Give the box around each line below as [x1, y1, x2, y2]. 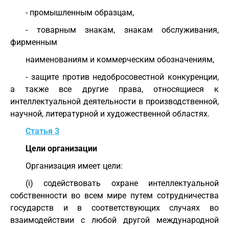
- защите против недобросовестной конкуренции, [26, 72, 219, 82]
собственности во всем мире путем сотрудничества [10, 191, 219, 200]
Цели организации [26, 144, 97, 153]
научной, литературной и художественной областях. [10, 109, 210, 119]
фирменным [10, 37, 57, 47]
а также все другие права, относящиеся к [10, 84, 219, 94]
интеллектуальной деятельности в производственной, [10, 97, 219, 106]
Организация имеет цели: [26, 161, 123, 171]
